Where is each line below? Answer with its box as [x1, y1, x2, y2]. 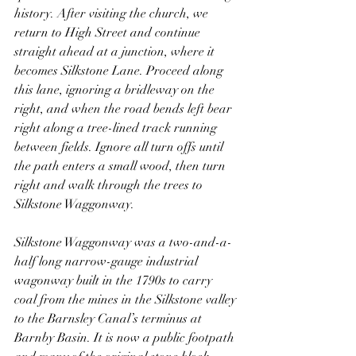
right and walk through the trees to [14, 176, 206, 193]
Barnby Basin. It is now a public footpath [14, 329, 238, 346]
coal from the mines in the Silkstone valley [14, 291, 239, 308]
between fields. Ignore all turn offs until [14, 138, 226, 155]
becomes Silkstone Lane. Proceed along [14, 62, 226, 79]
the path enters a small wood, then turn [14, 157, 229, 174]
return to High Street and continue [14, 24, 203, 41]
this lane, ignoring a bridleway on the [14, 81, 218, 98]
